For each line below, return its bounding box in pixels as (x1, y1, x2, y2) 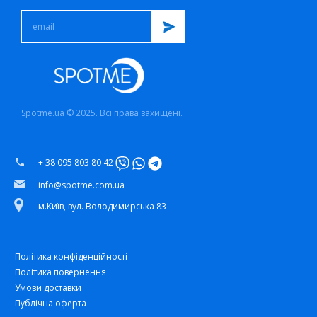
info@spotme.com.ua (38, 178, 125, 191)
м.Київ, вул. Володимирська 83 (38, 200, 166, 212)
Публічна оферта (14, 296, 86, 309)
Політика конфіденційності (14, 250, 127, 263)
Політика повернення (14, 265, 106, 278)
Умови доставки (14, 281, 81, 294)
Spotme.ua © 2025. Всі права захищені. (21, 107, 183, 119)
